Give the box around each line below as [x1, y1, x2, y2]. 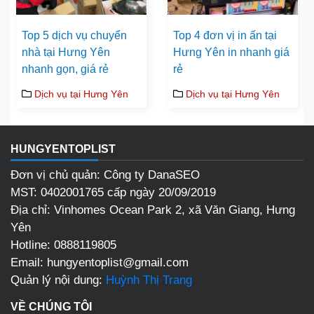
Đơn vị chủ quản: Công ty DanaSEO [11, 168, 200, 182]
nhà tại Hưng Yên [22, 46, 110, 58]
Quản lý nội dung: [11, 273, 106, 287]
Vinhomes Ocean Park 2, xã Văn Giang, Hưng [54, 203, 295, 217]
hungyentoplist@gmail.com [47, 255, 189, 269]
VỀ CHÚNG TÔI [11, 300, 92, 313]
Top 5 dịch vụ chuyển [22, 29, 127, 41]
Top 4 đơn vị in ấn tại [173, 29, 277, 41]
